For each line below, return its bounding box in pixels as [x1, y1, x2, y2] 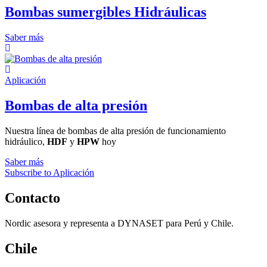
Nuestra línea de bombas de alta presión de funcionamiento [5, 126, 226, 136]
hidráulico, [5, 136, 47, 147]
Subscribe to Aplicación [5, 167, 94, 178]
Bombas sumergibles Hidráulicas [5, 4, 206, 20]
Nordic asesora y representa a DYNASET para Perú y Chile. [5, 218, 234, 228]
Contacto [5, 190, 60, 206]
